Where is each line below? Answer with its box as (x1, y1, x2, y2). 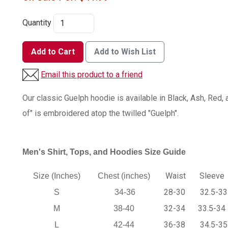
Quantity (22, 18, 51, 28)
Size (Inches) (31, 171, 80, 180)
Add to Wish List (94, 46, 156, 56)
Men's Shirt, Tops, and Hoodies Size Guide (22, 147, 186, 156)
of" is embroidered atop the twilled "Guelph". (22, 108, 179, 118)
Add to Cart (31, 46, 75, 56)
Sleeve (199, 170, 226, 181)
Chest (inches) (97, 171, 150, 180)
